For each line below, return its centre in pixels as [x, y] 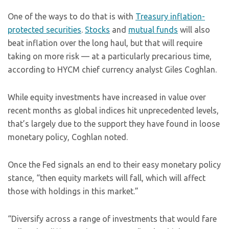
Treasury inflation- [170, 16]
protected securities [44, 30]
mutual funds [153, 30]
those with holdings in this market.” [73, 191]
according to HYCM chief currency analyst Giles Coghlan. [112, 70]
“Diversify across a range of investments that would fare [112, 219]
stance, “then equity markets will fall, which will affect [107, 178]
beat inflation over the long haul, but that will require [105, 43]
